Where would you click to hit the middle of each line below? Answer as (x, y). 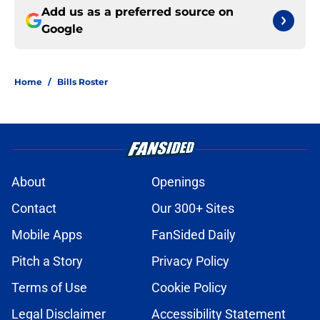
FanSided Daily (194, 235)
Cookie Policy (189, 288)
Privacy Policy (190, 261)
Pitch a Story (47, 261)
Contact (34, 209)
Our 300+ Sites (193, 209)
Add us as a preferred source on (137, 12)
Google (62, 29)
